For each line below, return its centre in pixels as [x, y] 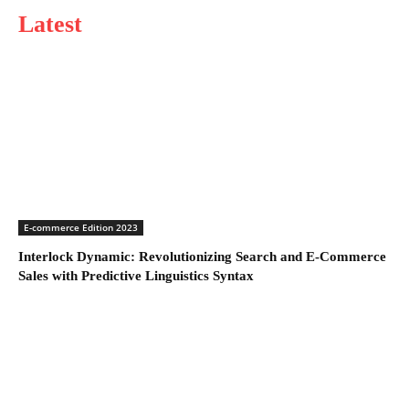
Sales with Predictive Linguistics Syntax [136, 275]
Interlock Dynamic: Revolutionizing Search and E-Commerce [202, 256]
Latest [50, 24]
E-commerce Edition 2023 [81, 227]
